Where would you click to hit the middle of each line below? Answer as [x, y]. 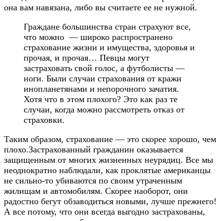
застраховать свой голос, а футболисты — [104, 68]
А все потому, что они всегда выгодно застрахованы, [105, 211]
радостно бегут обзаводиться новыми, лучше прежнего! [110, 201]
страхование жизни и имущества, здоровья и [109, 47]
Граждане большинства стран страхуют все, [107, 26]
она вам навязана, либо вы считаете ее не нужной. [101, 7]
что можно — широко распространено [98, 37]
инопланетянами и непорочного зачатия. [101, 89]
